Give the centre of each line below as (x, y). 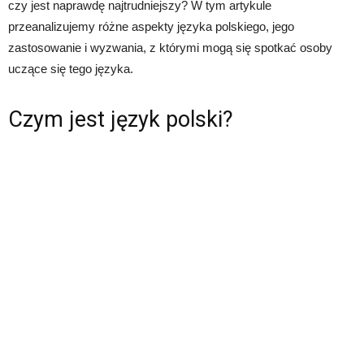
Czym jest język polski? (121, 120)
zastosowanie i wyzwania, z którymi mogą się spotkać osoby (170, 48)
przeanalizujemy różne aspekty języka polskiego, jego (151, 27)
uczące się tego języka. (71, 69)
